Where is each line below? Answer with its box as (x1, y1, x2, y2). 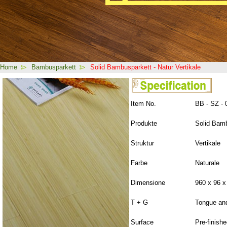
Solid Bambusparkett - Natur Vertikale (90, 63, 201, 71)
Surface (131, 218, 154, 226)
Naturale (195, 159, 219, 167)
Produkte (131, 120, 157, 127)
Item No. (131, 100, 156, 107)
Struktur (131, 139, 154, 147)
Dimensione (131, 179, 165, 186)
